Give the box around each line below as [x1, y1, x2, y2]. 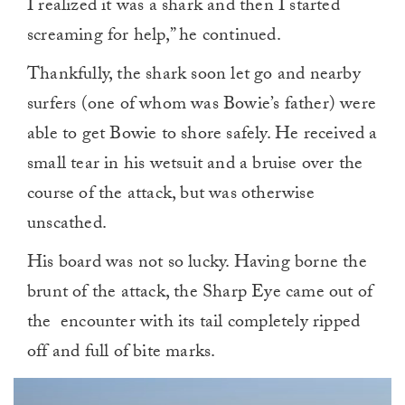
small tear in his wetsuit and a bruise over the [27, 150, 363, 182]
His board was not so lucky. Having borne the [27, 249, 367, 280]
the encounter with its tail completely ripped [27, 308, 361, 340]
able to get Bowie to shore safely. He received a [27, 120, 378, 152]
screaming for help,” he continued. [27, 22, 281, 53]
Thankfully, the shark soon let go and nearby [27, 61, 361, 92]
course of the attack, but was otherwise [27, 180, 315, 212]
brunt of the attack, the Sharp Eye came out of [27, 278, 373, 310]
